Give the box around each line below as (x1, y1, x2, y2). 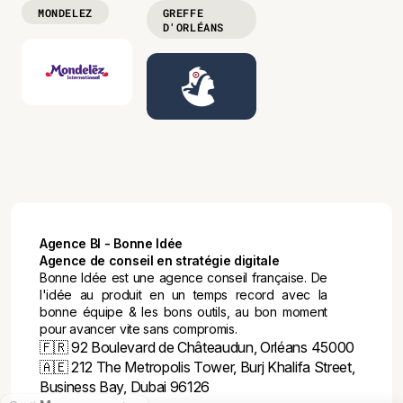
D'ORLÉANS (162, 19, 225, 34)
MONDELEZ (38, 4, 93, 20)
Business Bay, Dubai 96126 (40, 377, 210, 396)
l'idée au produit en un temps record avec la (40, 286, 327, 302)
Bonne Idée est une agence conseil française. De (40, 269, 327, 285)
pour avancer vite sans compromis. (40, 320, 237, 336)
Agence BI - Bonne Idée (40, 235, 183, 251)
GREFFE (162, 4, 204, 20)
